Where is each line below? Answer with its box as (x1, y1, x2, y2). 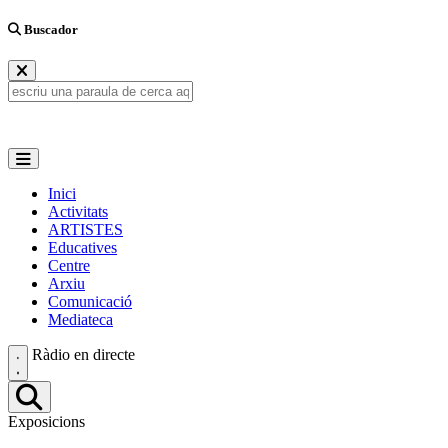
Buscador (21, 22, 78, 38)
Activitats (48, 203, 108, 221)
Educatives (48, 239, 117, 257)
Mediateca (48, 311, 113, 329)
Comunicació (48, 293, 132, 311)
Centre (48, 257, 90, 275)
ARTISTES (48, 221, 123, 239)
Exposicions (8, 413, 85, 431)
